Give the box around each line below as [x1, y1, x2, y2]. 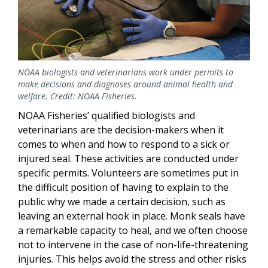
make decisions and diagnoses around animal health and [18, 78, 233, 90]
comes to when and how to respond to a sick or [18, 137, 230, 151]
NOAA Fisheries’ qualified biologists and [18, 108, 195, 122]
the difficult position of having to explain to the [18, 180, 229, 194]
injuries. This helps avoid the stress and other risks [18, 252, 246, 266]
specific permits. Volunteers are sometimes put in [18, 166, 239, 179]
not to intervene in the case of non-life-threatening [18, 237, 248, 251]
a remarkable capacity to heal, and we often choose [18, 223, 248, 237]
